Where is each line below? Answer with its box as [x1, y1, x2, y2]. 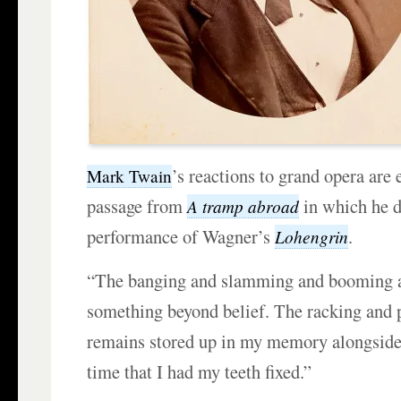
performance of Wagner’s [87, 224, 276, 250]
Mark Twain [87, 165, 173, 188]
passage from [87, 193, 188, 219]
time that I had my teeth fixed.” [87, 359, 312, 385]
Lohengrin [275, 225, 349, 249]
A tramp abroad [187, 194, 300, 218]
